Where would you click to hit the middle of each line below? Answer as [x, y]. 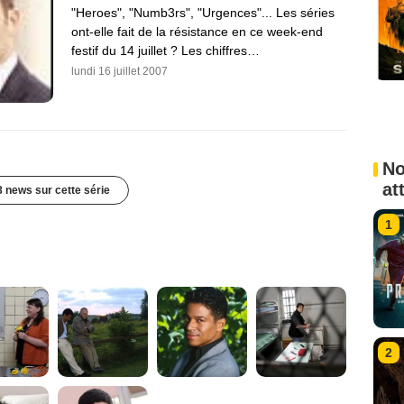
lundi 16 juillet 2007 [119, 71]
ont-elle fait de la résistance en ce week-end [197, 31]
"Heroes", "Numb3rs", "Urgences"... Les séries [203, 12]
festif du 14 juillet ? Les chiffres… [165, 50]
